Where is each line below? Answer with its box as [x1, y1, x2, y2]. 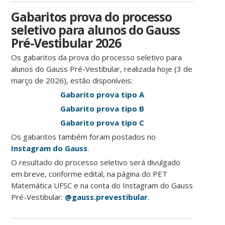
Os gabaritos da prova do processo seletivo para [11, 52, 182, 63]
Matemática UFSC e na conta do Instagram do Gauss [11, 180, 193, 191]
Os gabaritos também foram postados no [11, 132, 156, 142]
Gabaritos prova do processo [11, 8, 172, 26]
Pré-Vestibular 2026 [11, 34, 121, 52]
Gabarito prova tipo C [60, 118, 145, 128]
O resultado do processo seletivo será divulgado [11, 157, 181, 168]
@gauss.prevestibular [65, 192, 148, 202]
